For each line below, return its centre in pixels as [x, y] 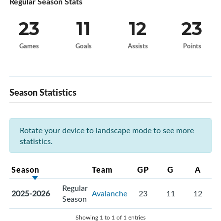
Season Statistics [43, 92]
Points [192, 46]
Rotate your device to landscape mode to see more [107, 130]
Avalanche [110, 194]
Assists [138, 46]
